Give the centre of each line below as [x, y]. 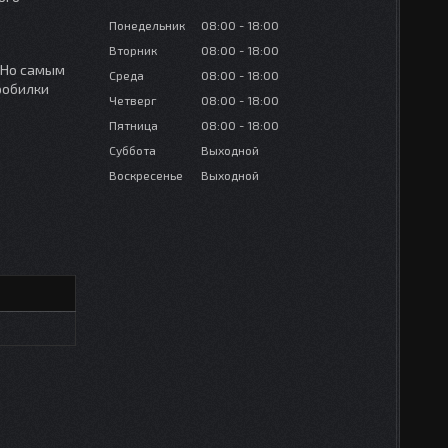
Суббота [132, 150]
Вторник [133, 50]
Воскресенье [146, 175]
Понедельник [147, 25]
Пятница [133, 125]
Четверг [133, 100]
